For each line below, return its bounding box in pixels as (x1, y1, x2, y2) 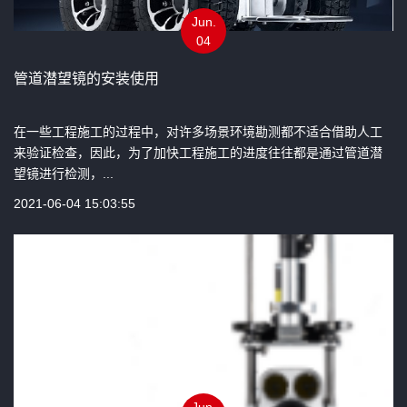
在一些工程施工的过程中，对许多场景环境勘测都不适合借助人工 (14, 124, 382, 139)
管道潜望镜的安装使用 (14, 70, 159, 86)
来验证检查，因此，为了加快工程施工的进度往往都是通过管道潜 (14, 144, 382, 160)
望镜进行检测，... (14, 165, 114, 181)
